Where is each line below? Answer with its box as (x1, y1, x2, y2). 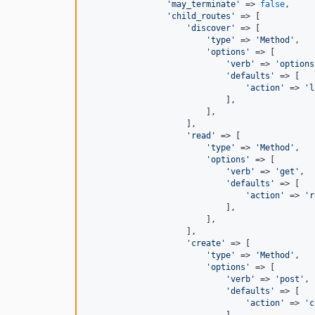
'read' (186, 131, 216, 141)
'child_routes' (167, 11, 236, 21)
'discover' (186, 23, 236, 33)
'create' (186, 238, 226, 248)
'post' (275, 274, 304, 284)
